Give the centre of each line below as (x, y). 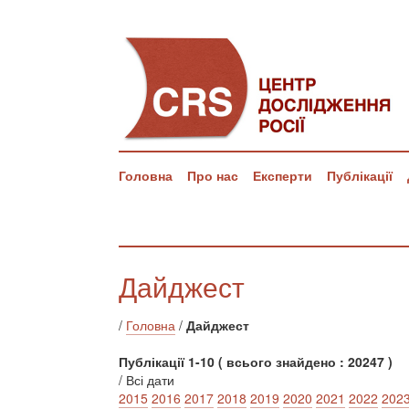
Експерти (283, 175)
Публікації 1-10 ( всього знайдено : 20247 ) (256, 362)
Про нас (213, 175)
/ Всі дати (147, 380)
